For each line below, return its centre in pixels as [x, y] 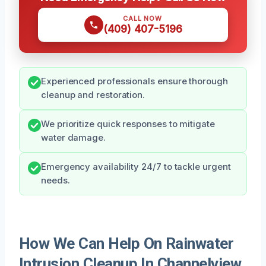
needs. [56, 180]
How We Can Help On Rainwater [126, 243]
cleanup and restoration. [93, 95]
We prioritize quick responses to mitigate [128, 124]
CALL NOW [142, 18]
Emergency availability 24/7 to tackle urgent [136, 167]
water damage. [73, 137]
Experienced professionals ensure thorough [134, 81]
